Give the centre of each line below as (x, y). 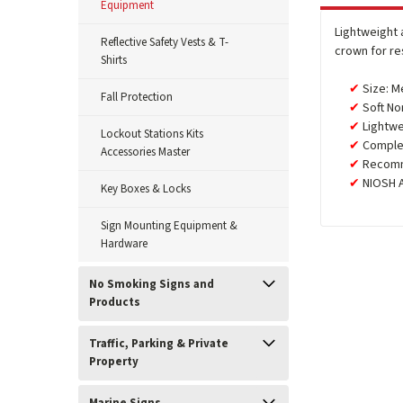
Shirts (114, 60)
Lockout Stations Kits (152, 134)
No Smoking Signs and (152, 284)
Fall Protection (137, 97)
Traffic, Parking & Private (159, 344)
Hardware (124, 244)
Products (115, 302)
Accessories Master (145, 152)
